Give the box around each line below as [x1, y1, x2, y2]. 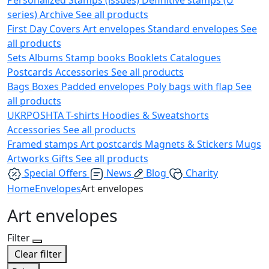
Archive [40, 7, 73, 21]
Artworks [7, 151, 52, 165]
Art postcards [80, 137, 145, 151]
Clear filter [14, 247, 62, 261]
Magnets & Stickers [145, 137, 235, 151]
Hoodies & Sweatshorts [102, 108, 209, 122]
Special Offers [24, 166, 87, 180]
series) [7, 7, 40, 21]
